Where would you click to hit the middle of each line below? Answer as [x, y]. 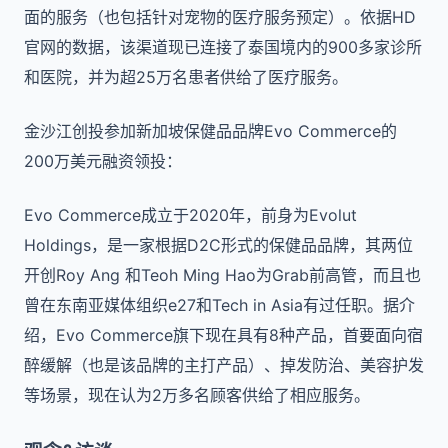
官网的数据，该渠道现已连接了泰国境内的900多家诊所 [223, 47]
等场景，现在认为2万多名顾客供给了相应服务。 [197, 395]
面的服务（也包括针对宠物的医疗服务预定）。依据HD [220, 17]
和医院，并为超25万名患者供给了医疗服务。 [186, 77]
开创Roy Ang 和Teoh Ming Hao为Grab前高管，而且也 [222, 275]
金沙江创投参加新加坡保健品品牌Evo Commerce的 [210, 131]
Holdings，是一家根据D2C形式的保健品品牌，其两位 [218, 245]
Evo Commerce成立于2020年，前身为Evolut [190, 215]
